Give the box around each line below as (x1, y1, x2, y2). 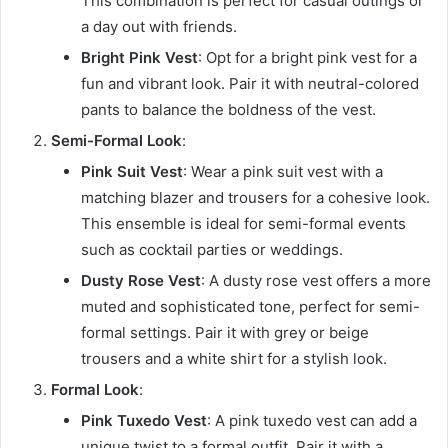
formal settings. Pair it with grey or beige (81, 323, 369, 343)
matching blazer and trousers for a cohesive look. (81, 188, 430, 208)
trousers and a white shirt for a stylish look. (81, 349, 387, 369)
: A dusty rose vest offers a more (201, 271, 431, 291)
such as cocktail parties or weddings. (81, 240, 343, 260)
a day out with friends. (81, 17, 237, 37)
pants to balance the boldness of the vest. (81, 100, 376, 120)
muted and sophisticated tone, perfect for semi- (81, 297, 420, 317)
